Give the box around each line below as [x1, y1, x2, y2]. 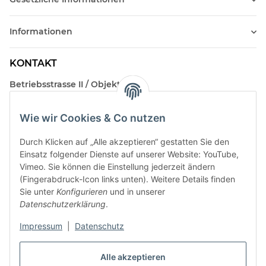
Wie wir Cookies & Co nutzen [20, 112, 166, 125]
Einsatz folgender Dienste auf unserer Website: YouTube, [20, 149, 239, 160]
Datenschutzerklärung [20, 199, 106, 210]
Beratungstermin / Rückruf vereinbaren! [9, 126, 185, 137]
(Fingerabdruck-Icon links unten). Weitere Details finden [20, 174, 235, 185]
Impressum [20, 221, 62, 232]
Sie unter [20, 186, 56, 197]
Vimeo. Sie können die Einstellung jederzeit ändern [20, 161, 215, 172]
